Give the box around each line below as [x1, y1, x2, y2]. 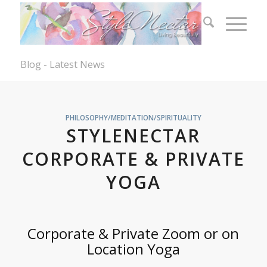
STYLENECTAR [66, 123, 201, 148]
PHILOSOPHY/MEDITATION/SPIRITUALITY [65, 113, 201, 122]
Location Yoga [86, 239, 180, 259]
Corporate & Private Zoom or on [27, 223, 240, 244]
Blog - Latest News [20, 58, 105, 71]
